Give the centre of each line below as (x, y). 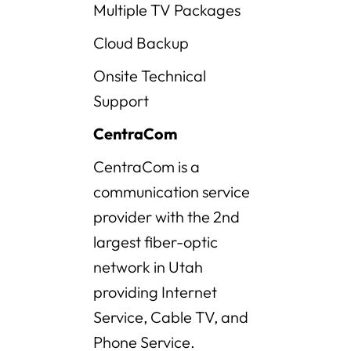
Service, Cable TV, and (171, 317)
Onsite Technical (150, 76)
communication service (172, 192)
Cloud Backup (141, 43)
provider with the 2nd (166, 217)
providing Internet (155, 292)
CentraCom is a (147, 167)
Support (121, 101)
